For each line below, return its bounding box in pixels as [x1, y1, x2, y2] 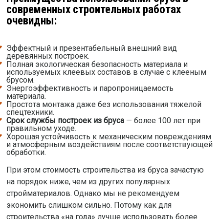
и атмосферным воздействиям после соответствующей [6, 140, 213, 150]
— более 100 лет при [124, 116, 200, 126]
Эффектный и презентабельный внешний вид [6, 44, 177, 53]
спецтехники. [6, 108, 54, 117]
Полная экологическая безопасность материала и [6, 60, 188, 69]
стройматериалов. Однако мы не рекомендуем [6, 189, 179, 198]
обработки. [6, 148, 46, 157]
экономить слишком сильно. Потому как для [6, 200, 172, 210]
